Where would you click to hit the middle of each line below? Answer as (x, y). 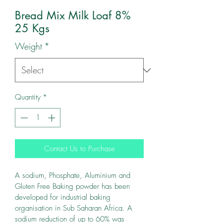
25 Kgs (32, 28)
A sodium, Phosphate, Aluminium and (74, 175)
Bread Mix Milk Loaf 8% (73, 15)
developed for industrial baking (64, 197)
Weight (28, 46)
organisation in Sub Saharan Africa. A (75, 208)
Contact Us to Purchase (79, 148)
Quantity (28, 97)
